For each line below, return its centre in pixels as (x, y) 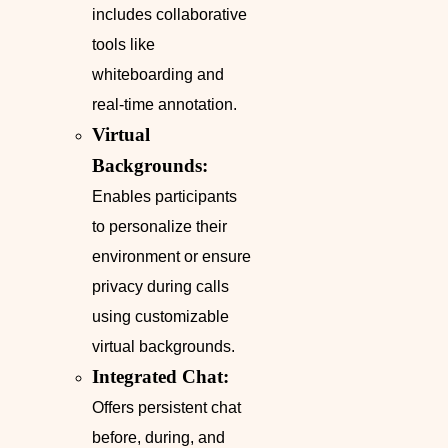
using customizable (160, 317)
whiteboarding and (158, 75)
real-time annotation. (164, 105)
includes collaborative (169, 15)
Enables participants (164, 197)
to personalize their (159, 227)
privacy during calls (160, 287)
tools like (123, 45)
